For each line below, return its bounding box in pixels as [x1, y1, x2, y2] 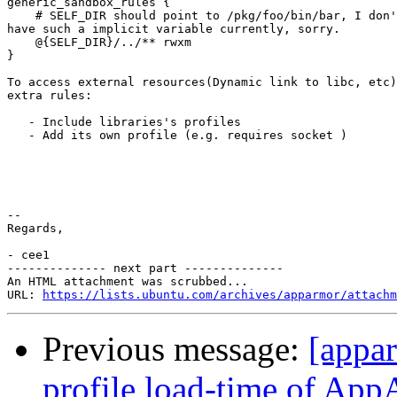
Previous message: [43, 330, 308, 369]
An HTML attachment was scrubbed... [7, 275, 248, 289]
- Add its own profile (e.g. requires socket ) [7, 128, 347, 143]
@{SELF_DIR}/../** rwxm [7, 35, 191, 50]
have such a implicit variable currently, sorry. [7, 22, 340, 36]
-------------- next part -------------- [7, 261, 284, 276]
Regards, [7, 222, 64, 236]
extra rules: [7, 89, 92, 103]
